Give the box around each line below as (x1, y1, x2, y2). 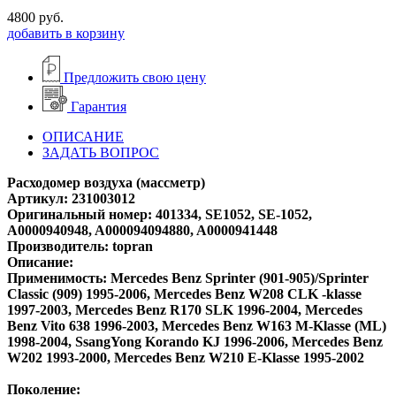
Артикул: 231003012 (7, 190, 135, 206)
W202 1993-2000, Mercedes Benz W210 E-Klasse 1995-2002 (7, 349, 364, 365)
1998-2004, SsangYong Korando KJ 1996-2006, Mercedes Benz (7, 333, 383, 349)
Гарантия (71, 98, 126, 114)
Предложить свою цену (64, 69, 206, 85)
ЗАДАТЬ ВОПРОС (42, 144, 159, 160)
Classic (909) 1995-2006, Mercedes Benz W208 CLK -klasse (7, 286, 362, 301)
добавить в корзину (7, 25, 125, 41)
